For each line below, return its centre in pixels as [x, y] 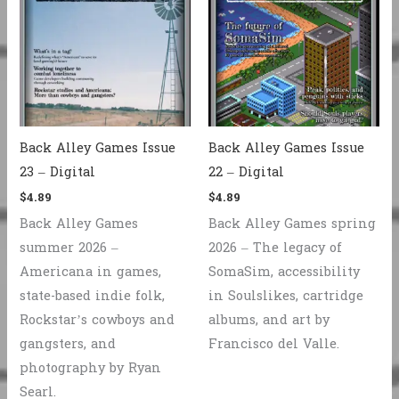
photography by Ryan [91, 369]
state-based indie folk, [93, 297]
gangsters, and [68, 345]
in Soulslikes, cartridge [286, 297]
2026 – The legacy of [275, 248]
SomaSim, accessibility [284, 273]
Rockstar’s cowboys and [98, 321]
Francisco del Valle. [274, 345]
